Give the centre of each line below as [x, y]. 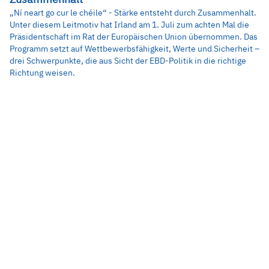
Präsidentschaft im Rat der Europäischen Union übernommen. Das [134, 36]
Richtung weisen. [42, 72]
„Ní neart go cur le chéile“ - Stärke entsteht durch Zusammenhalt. [133, 12]
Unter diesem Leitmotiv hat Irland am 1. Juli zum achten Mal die [129, 24]
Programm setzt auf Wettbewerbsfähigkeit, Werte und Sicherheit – [134, 48]
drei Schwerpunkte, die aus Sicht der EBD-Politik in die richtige [128, 60]
